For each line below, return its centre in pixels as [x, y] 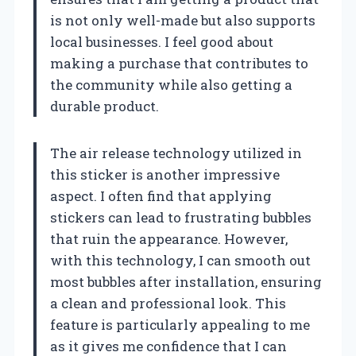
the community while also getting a [171, 85]
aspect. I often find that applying [161, 196]
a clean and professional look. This [168, 304]
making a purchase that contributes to [179, 64]
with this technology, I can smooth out [180, 261]
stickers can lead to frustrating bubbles [181, 218]
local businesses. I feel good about [162, 42]
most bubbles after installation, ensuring [186, 282]
